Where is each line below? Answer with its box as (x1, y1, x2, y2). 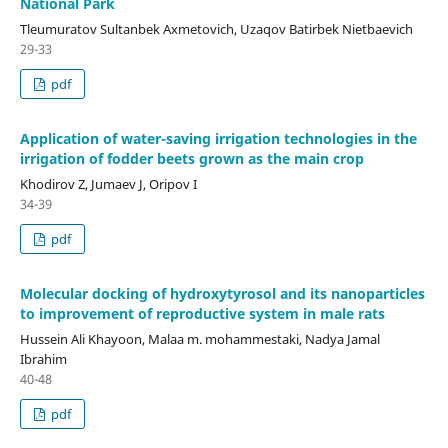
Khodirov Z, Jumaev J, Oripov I (19, 174, 197, 193)
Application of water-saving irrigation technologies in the (19, 128, 417, 148)
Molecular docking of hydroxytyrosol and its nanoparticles (19, 283, 425, 303)
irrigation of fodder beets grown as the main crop (19, 148, 364, 168)
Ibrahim (19, 349, 67, 368)
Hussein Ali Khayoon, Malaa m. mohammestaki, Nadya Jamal (19, 329, 380, 348)
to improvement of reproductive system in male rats (19, 303, 385, 323)
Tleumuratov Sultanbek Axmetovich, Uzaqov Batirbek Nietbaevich (19, 19, 413, 38)
